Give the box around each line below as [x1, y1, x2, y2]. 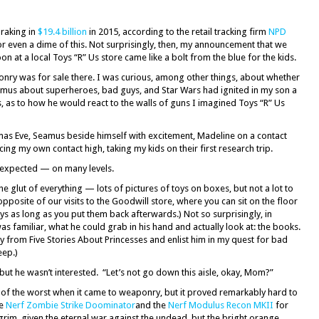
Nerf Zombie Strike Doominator [6, 300, 135, 310]
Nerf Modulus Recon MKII [168, 300, 273, 310]
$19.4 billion [38, 26, 87, 37]
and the [135, 300, 168, 310]
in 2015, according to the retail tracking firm [87, 26, 268, 37]
